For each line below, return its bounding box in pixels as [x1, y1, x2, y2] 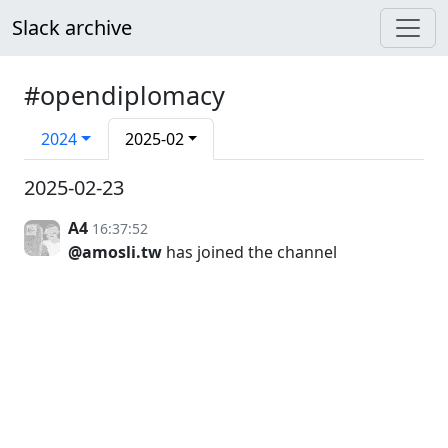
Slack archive [12, 14, 132, 41]
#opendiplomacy [24, 78, 225, 112]
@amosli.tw [68, 241, 162, 263]
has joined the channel [162, 241, 337, 263]
